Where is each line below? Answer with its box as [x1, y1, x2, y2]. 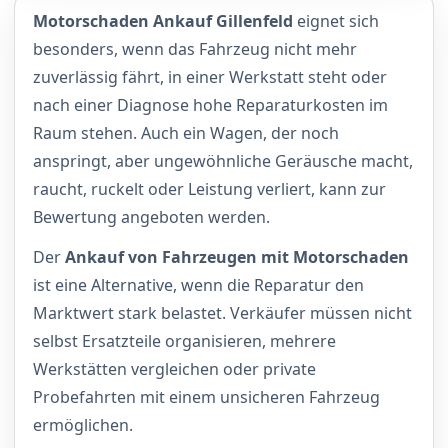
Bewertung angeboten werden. [33, 205, 270, 228]
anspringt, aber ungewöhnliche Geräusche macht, [33, 149, 413, 172]
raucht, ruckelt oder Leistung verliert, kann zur [33, 177, 386, 200]
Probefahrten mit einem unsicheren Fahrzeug [33, 385, 380, 408]
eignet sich [293, 9, 379, 32]
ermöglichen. [33, 413, 133, 436]
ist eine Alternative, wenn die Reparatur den [33, 273, 364, 296]
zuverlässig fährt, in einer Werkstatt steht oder [33, 65, 387, 88]
